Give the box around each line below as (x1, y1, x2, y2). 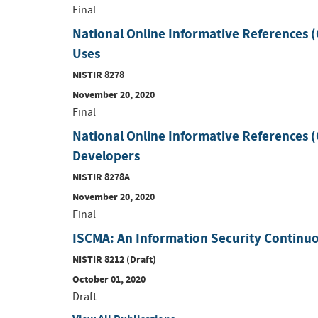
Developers (72, 146, 140, 165)
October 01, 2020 (72, 271, 146, 286)
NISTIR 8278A (72, 169, 130, 184)
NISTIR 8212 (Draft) (72, 251, 156, 266)
